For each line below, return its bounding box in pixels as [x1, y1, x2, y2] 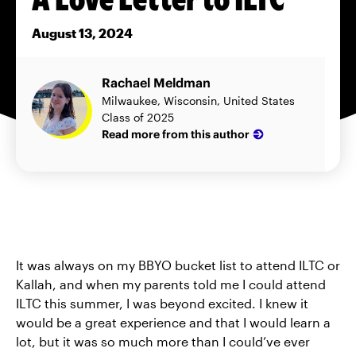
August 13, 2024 [32, 25, 133, 41]
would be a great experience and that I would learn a [16, 315, 331, 331]
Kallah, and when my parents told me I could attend [16, 277, 326, 292]
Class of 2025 [102, 110, 174, 125]
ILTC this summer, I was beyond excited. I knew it [16, 296, 308, 311]
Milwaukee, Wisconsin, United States [102, 94, 295, 108]
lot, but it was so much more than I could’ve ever [16, 334, 310, 350]
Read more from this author [102, 126, 250, 141]
